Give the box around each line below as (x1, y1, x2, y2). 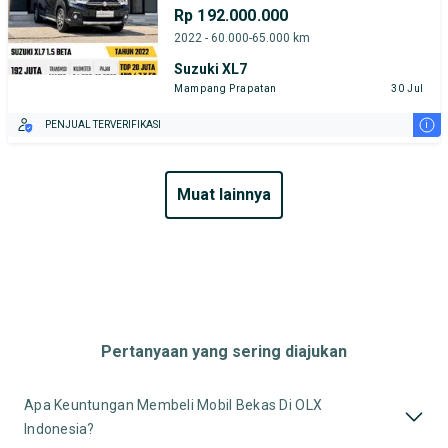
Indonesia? (24, 420, 95, 437)
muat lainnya (191, 185, 271, 205)
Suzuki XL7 (174, 60, 247, 77)
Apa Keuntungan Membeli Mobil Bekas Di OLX (24, 396, 323, 413)
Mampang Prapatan (174, 82, 278, 94)
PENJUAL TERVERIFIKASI (45, 119, 161, 131)
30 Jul (391, 82, 424, 94)
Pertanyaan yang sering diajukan (101, 341, 347, 361)
